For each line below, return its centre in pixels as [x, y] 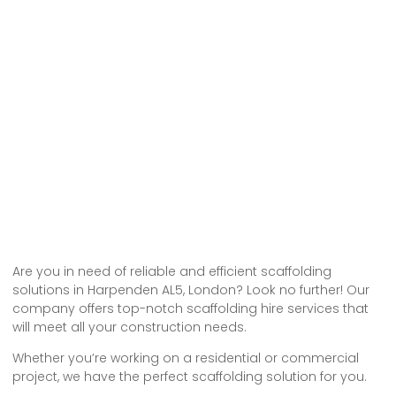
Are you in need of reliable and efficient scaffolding [172, 271]
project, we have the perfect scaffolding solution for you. [190, 377]
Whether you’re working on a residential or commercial [186, 358]
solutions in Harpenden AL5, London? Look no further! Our [191, 289]
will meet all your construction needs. [129, 327]
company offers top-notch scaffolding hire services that [190, 308]
